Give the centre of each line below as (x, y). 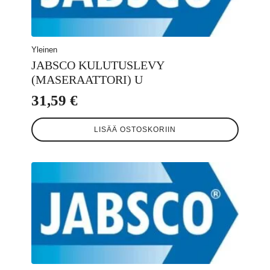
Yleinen (44, 50)
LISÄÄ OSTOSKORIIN (135, 130)
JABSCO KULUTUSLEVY (98, 65)
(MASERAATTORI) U (87, 80)
